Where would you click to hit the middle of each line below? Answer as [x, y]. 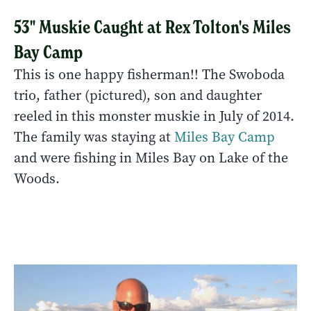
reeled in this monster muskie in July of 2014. [154, 116]
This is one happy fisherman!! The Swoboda [149, 74]
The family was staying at [94, 137]
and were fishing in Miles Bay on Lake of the [151, 158]
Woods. [37, 178]
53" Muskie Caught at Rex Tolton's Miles [152, 27]
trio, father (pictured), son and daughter [138, 95]
